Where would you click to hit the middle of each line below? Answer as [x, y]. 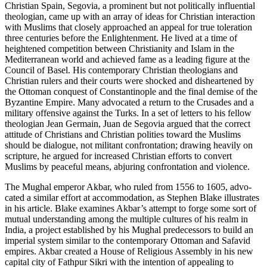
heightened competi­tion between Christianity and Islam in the [119, 48]
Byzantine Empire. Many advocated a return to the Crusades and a [129, 102]
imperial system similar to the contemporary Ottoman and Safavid [128, 240]
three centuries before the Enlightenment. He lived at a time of [121, 38]
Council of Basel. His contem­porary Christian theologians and [121, 70]
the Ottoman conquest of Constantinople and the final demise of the [131, 91]
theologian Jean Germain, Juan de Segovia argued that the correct [128, 123]
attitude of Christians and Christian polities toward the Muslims [123, 134]
